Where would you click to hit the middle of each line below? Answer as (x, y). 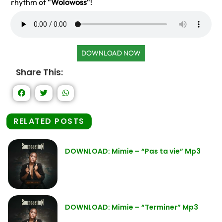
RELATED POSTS (49, 121)
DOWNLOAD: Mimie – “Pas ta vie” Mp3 (133, 151)
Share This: (39, 72)
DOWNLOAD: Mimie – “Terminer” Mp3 (132, 207)
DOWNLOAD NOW (111, 53)
